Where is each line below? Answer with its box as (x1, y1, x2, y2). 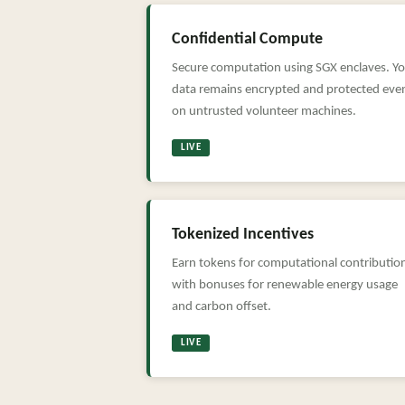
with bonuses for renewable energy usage (172, 278, 398, 292)
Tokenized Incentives (172, 227, 314, 242)
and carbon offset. (172, 300, 271, 314)
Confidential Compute (172, 32, 323, 47)
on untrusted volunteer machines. (172, 105, 356, 118)
